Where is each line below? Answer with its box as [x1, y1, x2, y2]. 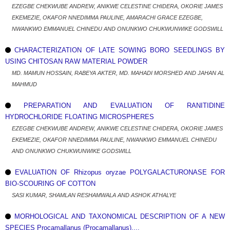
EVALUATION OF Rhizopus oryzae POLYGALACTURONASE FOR [15, 168, 225, 176]
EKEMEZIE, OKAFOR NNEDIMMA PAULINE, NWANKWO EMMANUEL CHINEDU [12, 137, 217, 143]
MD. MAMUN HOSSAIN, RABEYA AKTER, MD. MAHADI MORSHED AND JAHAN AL [12, 70, 224, 76]
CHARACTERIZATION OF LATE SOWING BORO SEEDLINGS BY [14, 46, 225, 54]
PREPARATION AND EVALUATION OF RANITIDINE [24, 102, 225, 109]
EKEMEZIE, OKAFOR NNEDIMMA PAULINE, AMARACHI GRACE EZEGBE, [12, 14, 203, 21]
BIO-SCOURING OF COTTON [5, 180, 95, 187]
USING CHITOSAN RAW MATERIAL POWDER [5, 57, 147, 65]
